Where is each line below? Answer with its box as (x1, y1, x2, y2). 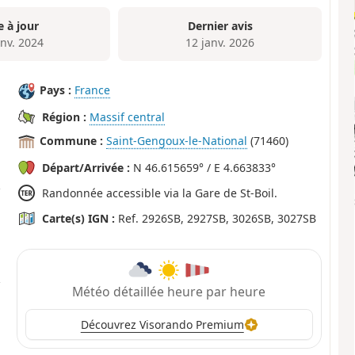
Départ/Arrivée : (42, 160, 131, 176)
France (74, 82, 111, 98)
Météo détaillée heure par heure (72, 282, 266, 300)
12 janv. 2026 (185, 34, 255, 50)
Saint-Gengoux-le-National (106, 133, 248, 149)
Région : (42, 109, 87, 125)
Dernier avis (187, 17, 253, 33)
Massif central (90, 109, 166, 125)
